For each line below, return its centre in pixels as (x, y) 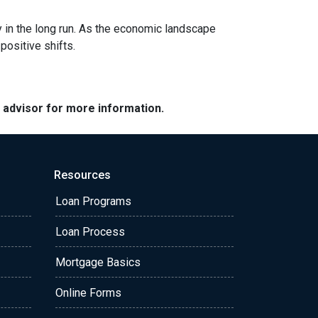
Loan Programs (93, 201)
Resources (82, 175)
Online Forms (88, 293)
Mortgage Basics (98, 262)
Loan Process (90, 232)
